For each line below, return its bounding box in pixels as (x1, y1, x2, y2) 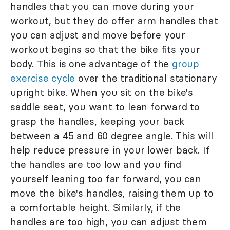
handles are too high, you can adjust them (10, 216, 207, 228)
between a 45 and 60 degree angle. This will (10, 129, 213, 142)
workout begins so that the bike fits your (10, 43, 200, 56)
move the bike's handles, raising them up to (10, 187, 214, 200)
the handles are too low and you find (10, 158, 181, 171)
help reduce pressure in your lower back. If (10, 144, 210, 157)
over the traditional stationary (75, 72, 217, 85)
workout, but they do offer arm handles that (10, 14, 218, 27)
